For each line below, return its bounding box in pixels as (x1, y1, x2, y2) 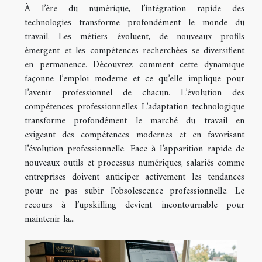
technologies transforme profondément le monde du (25, 14, 244, 31)
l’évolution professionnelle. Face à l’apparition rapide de (25, 140, 244, 157)
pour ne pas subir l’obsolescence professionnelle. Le (25, 182, 244, 199)
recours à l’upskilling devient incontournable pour (25, 196, 244, 213)
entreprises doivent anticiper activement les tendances (25, 168, 244, 185)
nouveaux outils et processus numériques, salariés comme (25, 154, 244, 171)
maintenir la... (25, 211, 75, 227)
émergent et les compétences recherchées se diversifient (25, 42, 244, 59)
